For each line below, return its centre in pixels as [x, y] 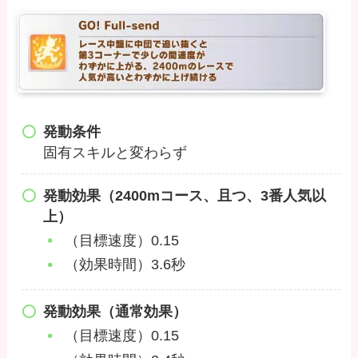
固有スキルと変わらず [115, 152]
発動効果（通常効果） [115, 311]
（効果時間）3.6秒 [125, 265]
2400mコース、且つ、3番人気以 [220, 195]
